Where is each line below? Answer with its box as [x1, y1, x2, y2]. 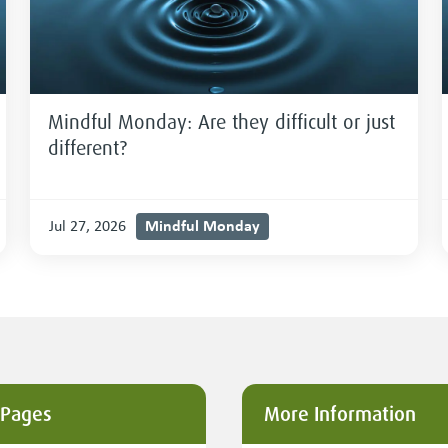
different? [48, 135, 128, 162]
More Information [264, 401, 417, 428]
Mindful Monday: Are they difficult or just [48, 109, 396, 136]
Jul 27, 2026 [49, 215, 127, 237]
